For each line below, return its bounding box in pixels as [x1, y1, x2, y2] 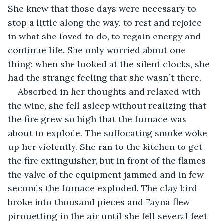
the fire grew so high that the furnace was [8, 113, 189, 125]
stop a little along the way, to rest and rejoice [8, 16, 204, 28]
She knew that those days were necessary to [8, 2, 199, 14]
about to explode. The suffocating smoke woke [8, 127, 210, 139]
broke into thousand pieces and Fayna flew [8, 196, 192, 208]
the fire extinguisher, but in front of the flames [8, 154, 208, 166]
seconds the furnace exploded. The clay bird [8, 182, 200, 194]
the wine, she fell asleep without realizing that [8, 99, 209, 111]
